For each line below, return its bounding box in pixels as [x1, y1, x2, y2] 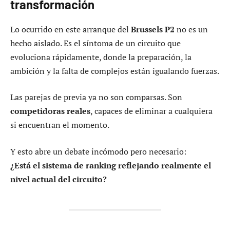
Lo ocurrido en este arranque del [10, 23, 131, 35]
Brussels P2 [131, 23, 175, 35]
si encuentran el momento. [10, 119, 109, 131]
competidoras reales [10, 105, 90, 117]
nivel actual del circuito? [10, 173, 107, 185]
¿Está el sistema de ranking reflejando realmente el [10, 159, 211, 171]
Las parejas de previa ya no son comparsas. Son [10, 91, 182, 103]
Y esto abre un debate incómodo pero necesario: [10, 145, 186, 157]
